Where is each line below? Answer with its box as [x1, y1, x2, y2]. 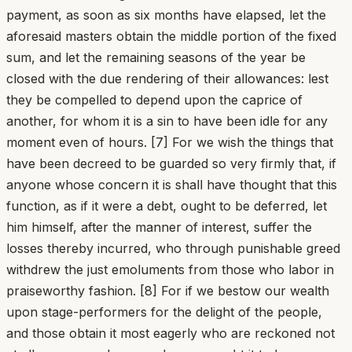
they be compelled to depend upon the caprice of [6, 91, 302, 108]
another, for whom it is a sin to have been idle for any [6, 112, 328, 129]
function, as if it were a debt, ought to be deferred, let [6, 197, 327, 214]
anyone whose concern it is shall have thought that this [6, 176, 337, 192]
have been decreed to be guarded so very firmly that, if [6, 155, 336, 171]
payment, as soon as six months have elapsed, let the [6, 6, 326, 23]
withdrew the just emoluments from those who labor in [6, 261, 334, 277]
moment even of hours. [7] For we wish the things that [6, 134, 333, 150]
